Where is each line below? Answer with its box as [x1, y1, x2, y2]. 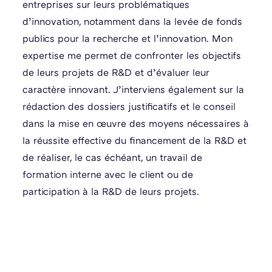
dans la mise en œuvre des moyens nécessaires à [22, 117, 250, 130]
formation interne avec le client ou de [22, 168, 194, 181]
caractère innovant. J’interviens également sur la [22, 83, 245, 96]
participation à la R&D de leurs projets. [22, 185, 200, 198]
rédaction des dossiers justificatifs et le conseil [22, 100, 236, 113]
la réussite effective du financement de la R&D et [22, 134, 247, 147]
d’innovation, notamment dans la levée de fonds [22, 15, 243, 28]
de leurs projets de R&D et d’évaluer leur [22, 66, 210, 79]
